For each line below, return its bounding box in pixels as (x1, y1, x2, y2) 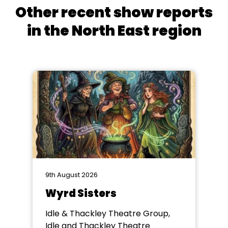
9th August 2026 (45, 170, 98, 180)
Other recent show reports (15, 3, 213, 22)
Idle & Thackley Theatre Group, (45, 208, 170, 219)
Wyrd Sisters (45, 186, 117, 201)
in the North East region (26, 21, 202, 41)
